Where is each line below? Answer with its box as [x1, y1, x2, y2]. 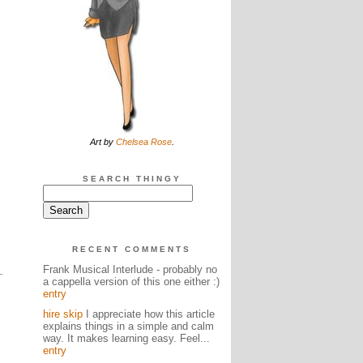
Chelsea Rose [115, 137, 172, 147]
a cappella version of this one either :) [42, 275, 220, 288]
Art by [89, 137, 116, 147]
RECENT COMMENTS [72, 245, 191, 254]
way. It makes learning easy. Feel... [42, 332, 210, 344]
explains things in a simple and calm [42, 320, 214, 332]
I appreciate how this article [82, 308, 215, 320]
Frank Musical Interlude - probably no [42, 263, 217, 275]
